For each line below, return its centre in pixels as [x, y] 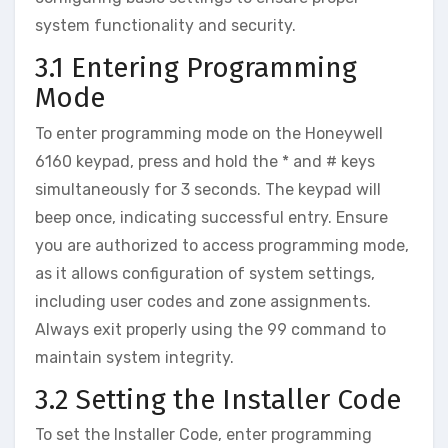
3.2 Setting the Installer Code [218, 399]
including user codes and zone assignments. [203, 301]
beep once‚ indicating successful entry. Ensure [211, 217]
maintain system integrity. [134, 357]
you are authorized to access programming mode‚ [222, 245]
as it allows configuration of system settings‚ [205, 273]
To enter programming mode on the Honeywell [209, 133]
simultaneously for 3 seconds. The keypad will [208, 189]
